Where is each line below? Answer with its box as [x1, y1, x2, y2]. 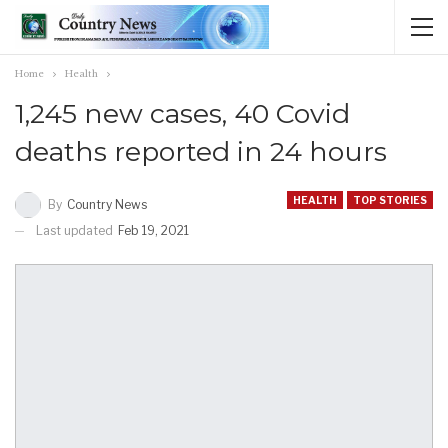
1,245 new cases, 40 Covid [15, 97, 350, 130]
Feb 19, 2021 [118, 222, 189, 238]
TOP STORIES [353, 194, 427, 206]
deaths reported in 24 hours [15, 135, 387, 168]
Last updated [36, 222, 116, 238]
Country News [67, 196, 147, 212]
